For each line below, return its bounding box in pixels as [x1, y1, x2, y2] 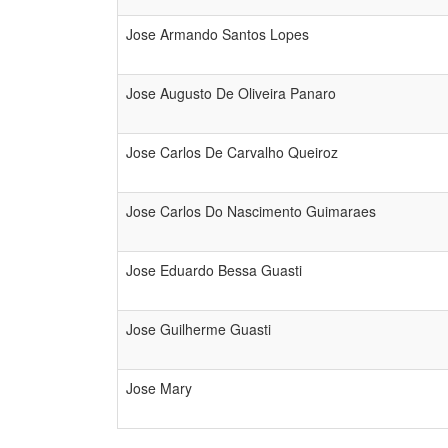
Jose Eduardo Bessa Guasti [126, 260, 302, 280]
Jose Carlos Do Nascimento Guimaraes [126, 201, 376, 221]
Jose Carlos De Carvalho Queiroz [126, 142, 338, 162]
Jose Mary [126, 378, 192, 398]
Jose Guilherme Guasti [126, 319, 271, 339]
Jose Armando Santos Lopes [126, 24, 309, 44]
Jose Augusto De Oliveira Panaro [126, 83, 336, 103]
